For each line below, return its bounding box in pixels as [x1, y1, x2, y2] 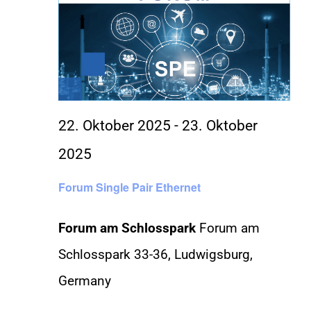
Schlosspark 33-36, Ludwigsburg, [58, 246, 253, 262]
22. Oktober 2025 [58, 117, 171, 135]
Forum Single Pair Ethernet [58, 178, 201, 195]
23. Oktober [182, 117, 258, 135]
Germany [58, 272, 111, 289]
